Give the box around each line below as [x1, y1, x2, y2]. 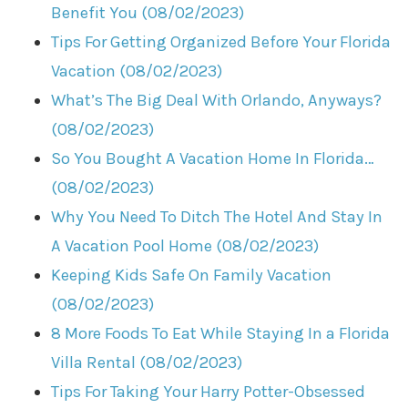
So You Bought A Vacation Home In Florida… [51, 148, 375, 169]
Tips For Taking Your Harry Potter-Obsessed [51, 382, 366, 403]
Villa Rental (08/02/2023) [51, 352, 243, 373]
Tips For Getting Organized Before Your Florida [51, 32, 392, 53]
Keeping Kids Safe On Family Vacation [51, 265, 332, 286]
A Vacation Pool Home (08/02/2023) [51, 236, 320, 257]
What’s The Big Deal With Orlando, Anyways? [51, 90, 382, 111]
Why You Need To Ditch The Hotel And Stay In [51, 207, 383, 228]
